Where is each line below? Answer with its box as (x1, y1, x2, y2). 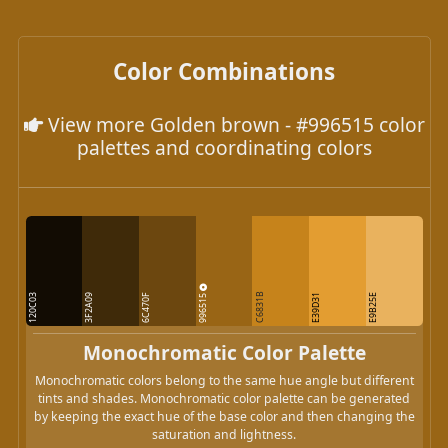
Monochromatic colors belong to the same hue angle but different (34, 371, 414, 389)
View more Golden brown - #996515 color (42, 110, 425, 138)
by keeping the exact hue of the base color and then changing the (33, 407, 415, 425)
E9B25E (366, 292, 379, 324)
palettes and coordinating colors (76, 133, 372, 161)
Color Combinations (113, 55, 335, 87)
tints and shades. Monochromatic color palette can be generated (38, 389, 410, 407)
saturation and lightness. (152, 425, 296, 443)
